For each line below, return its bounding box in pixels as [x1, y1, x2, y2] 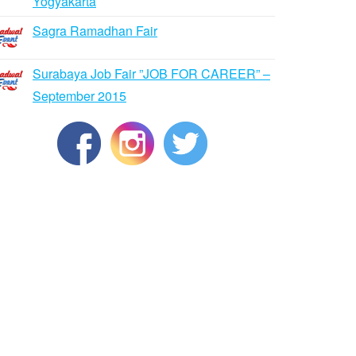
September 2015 [33, 87, 126, 105]
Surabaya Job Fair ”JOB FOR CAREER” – [33, 64, 270, 83]
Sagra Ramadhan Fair [33, 21, 157, 40]
